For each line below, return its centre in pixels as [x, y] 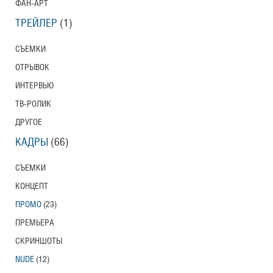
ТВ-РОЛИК [33, 104]
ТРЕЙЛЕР [36, 24]
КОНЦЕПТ [32, 186]
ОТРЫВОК [32, 68]
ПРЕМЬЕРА [35, 223]
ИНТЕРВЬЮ [34, 86]
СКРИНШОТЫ [39, 241]
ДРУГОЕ [29, 122]
